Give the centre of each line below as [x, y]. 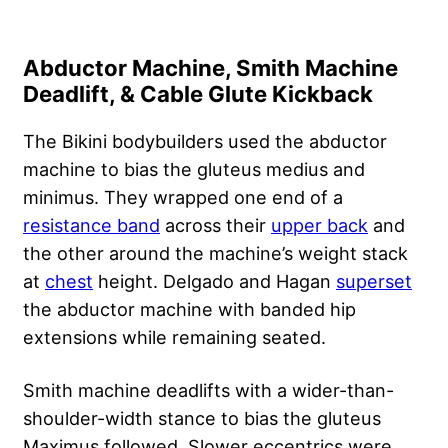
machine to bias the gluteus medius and [194, 168]
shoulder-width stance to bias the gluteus [202, 417]
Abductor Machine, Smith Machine [210, 67]
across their [215, 224]
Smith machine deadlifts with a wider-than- [208, 389]
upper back [319, 224]
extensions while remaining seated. [174, 336]
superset [374, 280]
